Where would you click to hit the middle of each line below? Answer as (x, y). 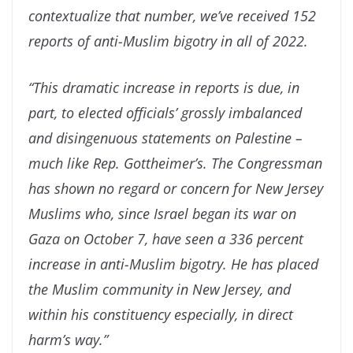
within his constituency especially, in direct (161, 315)
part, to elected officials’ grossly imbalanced (165, 113)
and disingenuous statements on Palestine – (165, 138)
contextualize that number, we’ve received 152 (172, 16)
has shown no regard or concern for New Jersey (176, 189)
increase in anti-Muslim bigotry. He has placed (173, 264)
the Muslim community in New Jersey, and (160, 290)
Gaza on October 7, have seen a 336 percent (166, 239)
